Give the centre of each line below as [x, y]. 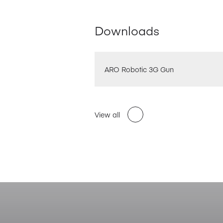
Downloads [127, 30]
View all [108, 114]
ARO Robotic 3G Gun [139, 69]
